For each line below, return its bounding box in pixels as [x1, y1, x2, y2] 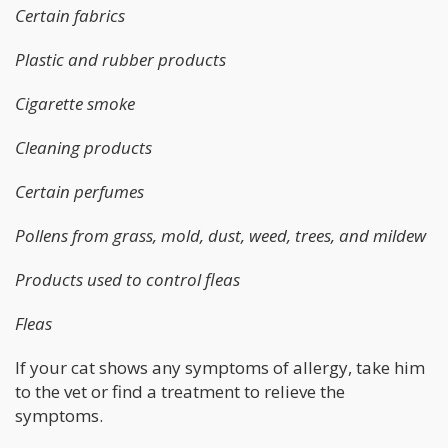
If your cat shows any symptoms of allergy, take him [15, 356, 425, 380]
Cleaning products [15, 136, 152, 160]
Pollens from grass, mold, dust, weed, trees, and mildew [15, 224, 426, 248]
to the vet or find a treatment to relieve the [15, 380, 345, 404]
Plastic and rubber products [15, 48, 226, 72]
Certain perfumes [15, 180, 144, 204]
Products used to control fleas [15, 268, 240, 292]
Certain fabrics [15, 4, 125, 28]
